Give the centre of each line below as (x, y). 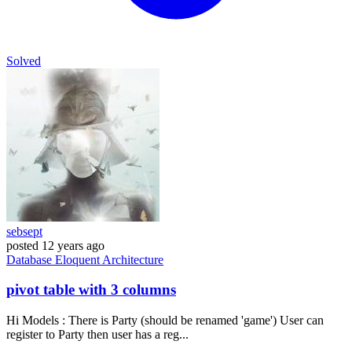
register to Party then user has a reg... (97, 334)
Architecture (133, 259)
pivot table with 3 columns (91, 290)
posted (22, 245)
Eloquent (79, 259)
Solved (24, 60)
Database (31, 259)
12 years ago (73, 245)
